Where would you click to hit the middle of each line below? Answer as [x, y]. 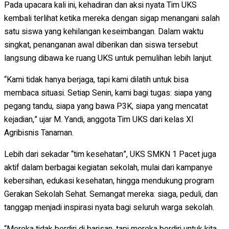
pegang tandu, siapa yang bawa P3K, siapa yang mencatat [106, 106]
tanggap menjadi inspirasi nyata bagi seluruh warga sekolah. [109, 207]
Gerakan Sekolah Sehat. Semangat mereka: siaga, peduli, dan [111, 194]
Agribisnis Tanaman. [39, 133]
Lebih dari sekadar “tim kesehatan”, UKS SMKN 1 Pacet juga [110, 154]
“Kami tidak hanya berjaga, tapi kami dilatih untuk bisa [96, 79]
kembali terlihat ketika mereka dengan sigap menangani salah [112, 18]
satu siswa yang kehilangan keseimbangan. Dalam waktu [104, 31]
